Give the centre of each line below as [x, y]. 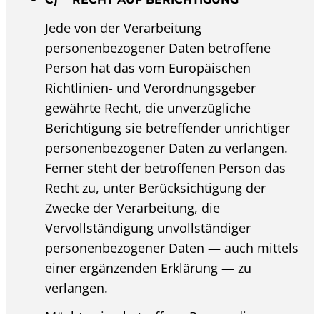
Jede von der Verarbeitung [124, 27]
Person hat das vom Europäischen [148, 67]
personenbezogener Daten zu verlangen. [167, 147]
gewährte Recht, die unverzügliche [148, 107]
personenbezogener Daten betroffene [158, 47]
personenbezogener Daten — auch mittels [172, 247]
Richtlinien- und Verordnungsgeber [151, 87]
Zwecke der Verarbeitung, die [133, 207]
